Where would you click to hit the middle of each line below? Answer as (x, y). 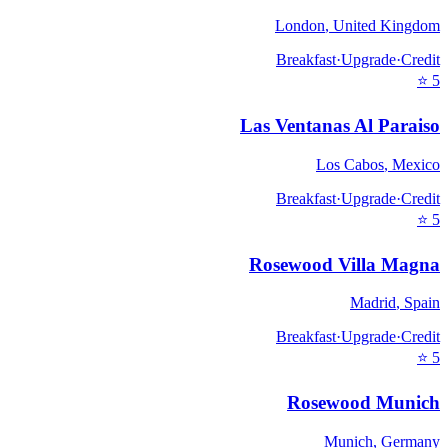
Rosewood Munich (363, 402)
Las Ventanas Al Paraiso (340, 126)
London (300, 26)
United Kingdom (386, 26)
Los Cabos (350, 164)
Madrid (373, 303)
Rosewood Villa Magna (344, 264)
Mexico (416, 164)
